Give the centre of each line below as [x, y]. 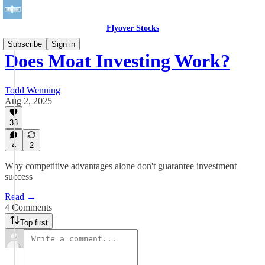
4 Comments [28, 207]
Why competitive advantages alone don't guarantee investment [121, 166]
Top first [34, 223]
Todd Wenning [33, 90]
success [19, 177]
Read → [20, 197]
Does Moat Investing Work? [117, 61]
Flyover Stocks [132, 28]
